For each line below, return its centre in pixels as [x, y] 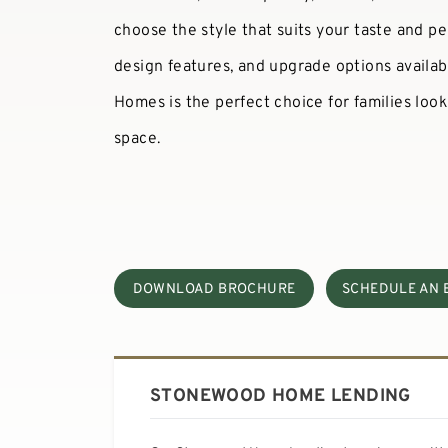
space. [142, 138]
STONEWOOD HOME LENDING [280, 396]
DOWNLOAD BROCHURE [214, 289]
